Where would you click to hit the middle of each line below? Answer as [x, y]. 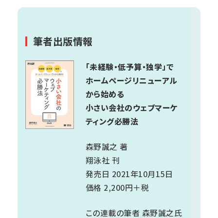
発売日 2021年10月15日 [129, 173]
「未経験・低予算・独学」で [130, 66]
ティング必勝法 [112, 121]
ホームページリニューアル [132, 80]
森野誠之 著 [107, 146]
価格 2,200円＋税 [118, 187]
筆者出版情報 [63, 41]
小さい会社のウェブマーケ [132, 107]
